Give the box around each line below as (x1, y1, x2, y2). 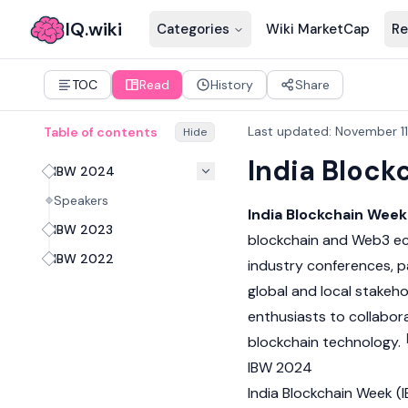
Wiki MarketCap (265, 20, 370, 38)
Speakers (54, 192, 108, 209)
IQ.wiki (66, 17, 122, 41)
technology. (319, 332, 404, 352)
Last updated (248, 123, 329, 139)
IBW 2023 (54, 221, 113, 238)
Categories (156, 20, 229, 38)
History (210, 76, 253, 93)
